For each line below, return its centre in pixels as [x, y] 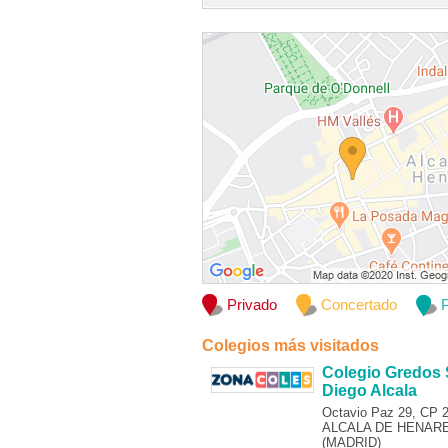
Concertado [359, 305]
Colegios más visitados [290, 345]
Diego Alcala [369, 390]
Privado [252, 305]
